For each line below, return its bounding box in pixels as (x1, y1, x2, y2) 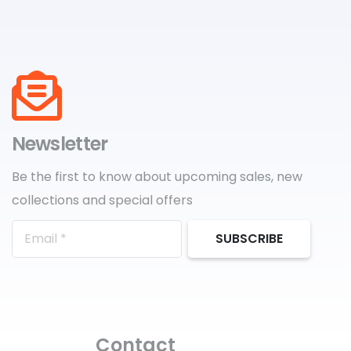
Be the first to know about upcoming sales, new (11, 168, 302, 186)
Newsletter (11, 131, 108, 157)
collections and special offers (11, 191, 193, 209)
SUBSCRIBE (215, 230, 283, 248)
